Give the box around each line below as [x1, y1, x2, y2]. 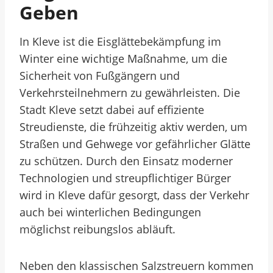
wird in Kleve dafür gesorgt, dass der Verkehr [19, 188, 249, 202]
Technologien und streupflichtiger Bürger [19, 171, 231, 185]
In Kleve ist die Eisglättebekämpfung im [19, 34, 221, 49]
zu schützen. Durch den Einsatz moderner [19, 154, 233, 168]
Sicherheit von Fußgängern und [19, 68, 180, 83]
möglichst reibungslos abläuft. [19, 222, 175, 236]
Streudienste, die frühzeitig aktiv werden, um [19, 119, 247, 134]
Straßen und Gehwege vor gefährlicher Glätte [19, 136, 250, 151]
